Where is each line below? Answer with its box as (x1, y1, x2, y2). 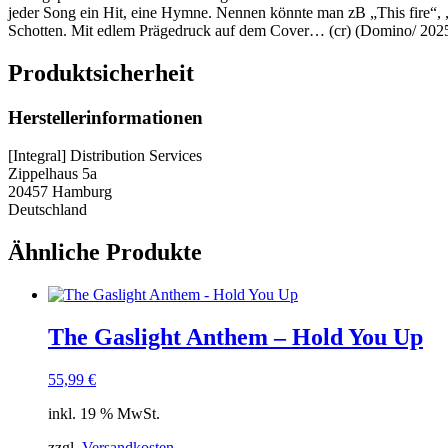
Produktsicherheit (8, 59, 194, 86)
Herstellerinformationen (8, 106, 203, 128)
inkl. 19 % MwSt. (48, 404, 160, 422)
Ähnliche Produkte (8, 239, 202, 266)
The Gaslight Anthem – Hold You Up (48, 323, 423, 350)
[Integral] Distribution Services (8, 147, 202, 165)
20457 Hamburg (8, 183, 112, 201)
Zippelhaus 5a (8, 165, 97, 183)
